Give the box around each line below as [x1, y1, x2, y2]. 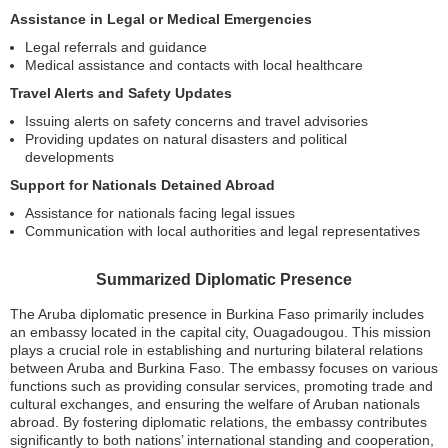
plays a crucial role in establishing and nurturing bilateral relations [10, 342, 423, 358]
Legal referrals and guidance [25, 39, 207, 55]
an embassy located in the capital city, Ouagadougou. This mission [10, 324, 431, 340]
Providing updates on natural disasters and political [25, 131, 347, 147]
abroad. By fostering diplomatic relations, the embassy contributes [10, 414, 427, 430]
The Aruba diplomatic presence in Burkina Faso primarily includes [10, 306, 424, 322]
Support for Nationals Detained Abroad [10, 177, 275, 193]
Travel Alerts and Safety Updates [10, 85, 232, 101]
